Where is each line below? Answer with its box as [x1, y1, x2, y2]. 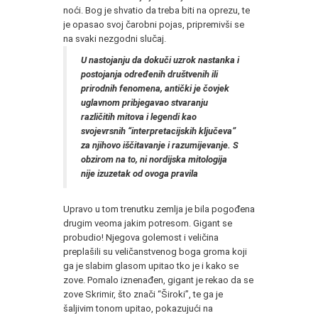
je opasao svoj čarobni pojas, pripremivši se [63, 18, 244, 30]
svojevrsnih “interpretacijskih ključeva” [81, 125, 236, 136]
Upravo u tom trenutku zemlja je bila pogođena [63, 203, 255, 214]
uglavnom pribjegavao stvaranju [81, 97, 208, 108]
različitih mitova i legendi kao [81, 111, 197, 122]
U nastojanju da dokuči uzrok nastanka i [81, 54, 239, 65]
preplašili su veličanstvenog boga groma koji [63, 246, 247, 257]
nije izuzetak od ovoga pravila [81, 168, 198, 179]
